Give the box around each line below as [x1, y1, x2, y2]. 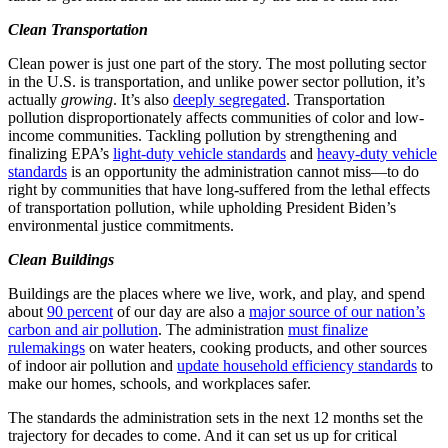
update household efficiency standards [177, 357, 417, 375]
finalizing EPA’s [8, 145, 113, 163]
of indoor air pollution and [8, 357, 177, 375]
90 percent [47, 303, 113, 321]
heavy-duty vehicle [317, 145, 437, 163]
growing [61, 91, 113, 109]
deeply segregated [173, 91, 286, 109]
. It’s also [113, 91, 173, 109]
